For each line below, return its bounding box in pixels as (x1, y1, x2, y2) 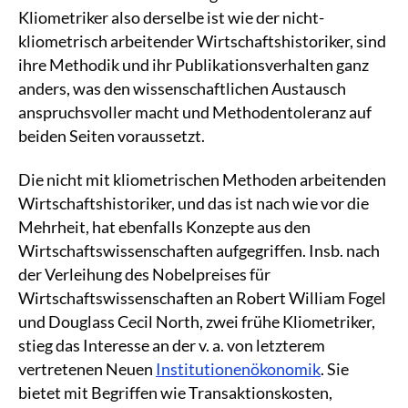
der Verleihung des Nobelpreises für (18, 264, 270, 285)
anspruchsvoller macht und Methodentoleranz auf (18, 102, 372, 123)
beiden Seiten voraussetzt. (18, 126, 205, 147)
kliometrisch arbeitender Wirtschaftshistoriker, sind (18, 31, 386, 52)
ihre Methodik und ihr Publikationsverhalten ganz (18, 55, 369, 76)
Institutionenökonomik (156, 359, 321, 380)
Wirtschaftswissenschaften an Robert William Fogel (18, 288, 386, 309)
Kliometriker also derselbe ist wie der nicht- (18, 7, 324, 28)
